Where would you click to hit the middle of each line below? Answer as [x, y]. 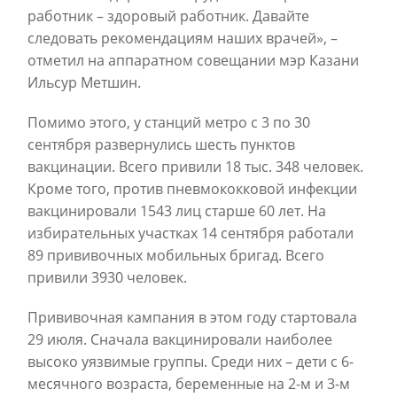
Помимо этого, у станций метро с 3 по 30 [169, 122]
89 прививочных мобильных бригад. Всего [176, 255]
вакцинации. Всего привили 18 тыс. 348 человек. [195, 167]
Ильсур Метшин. [84, 82]
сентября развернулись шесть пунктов [161, 144]
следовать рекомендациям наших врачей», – [183, 38]
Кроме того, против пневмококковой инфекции [192, 189]
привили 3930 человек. [107, 277]
